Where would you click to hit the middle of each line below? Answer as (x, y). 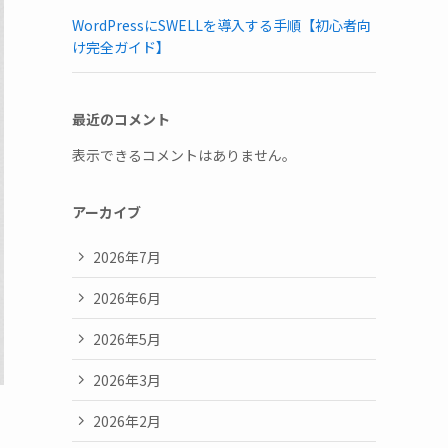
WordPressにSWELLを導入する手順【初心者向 (221, 25)
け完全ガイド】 (121, 47)
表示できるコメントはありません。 (184, 155)
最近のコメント (121, 119)
